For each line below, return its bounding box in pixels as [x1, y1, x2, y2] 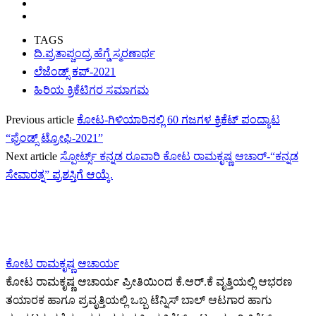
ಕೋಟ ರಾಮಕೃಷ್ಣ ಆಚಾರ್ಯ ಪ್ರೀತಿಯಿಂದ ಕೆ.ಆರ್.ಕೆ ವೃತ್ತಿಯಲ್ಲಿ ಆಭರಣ [6, 276, 293, 288]
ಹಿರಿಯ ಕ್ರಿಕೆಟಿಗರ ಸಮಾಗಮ [34, 84, 149, 97]
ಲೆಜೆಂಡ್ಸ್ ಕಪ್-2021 [34, 66, 116, 78]
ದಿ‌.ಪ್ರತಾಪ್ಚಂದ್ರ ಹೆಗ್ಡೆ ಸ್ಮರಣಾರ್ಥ [34, 47, 155, 60]
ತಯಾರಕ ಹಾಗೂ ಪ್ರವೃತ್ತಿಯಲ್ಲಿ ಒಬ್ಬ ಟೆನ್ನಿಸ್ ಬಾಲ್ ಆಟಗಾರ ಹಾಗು [6, 294, 272, 307]
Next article [6, 150, 57, 163]
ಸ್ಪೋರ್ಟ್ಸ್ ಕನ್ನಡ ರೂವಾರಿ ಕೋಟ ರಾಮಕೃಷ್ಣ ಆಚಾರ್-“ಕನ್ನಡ [60, 150, 298, 163]
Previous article [6, 114, 74, 126]
